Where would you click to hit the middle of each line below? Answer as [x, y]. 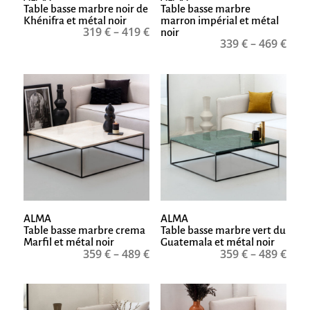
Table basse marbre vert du [223, 230]
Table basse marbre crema [84, 230]
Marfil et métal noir [69, 242]
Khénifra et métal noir [75, 20]
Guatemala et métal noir [217, 242]
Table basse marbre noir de [85, 8]
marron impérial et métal [219, 20]
